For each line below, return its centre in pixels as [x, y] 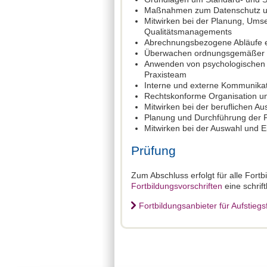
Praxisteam [165, 74]
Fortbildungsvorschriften [177, 186]
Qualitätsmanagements [188, 31]
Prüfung [153, 150]
